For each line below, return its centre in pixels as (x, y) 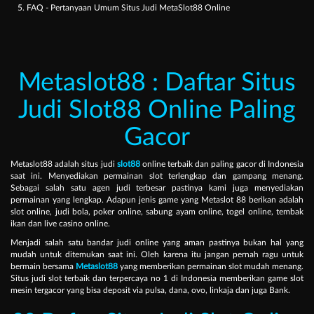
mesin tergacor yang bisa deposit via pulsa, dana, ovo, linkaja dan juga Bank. (150, 291)
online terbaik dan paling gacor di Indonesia (223, 164)
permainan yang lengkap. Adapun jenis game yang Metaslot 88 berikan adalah (157, 200)
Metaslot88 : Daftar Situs (157, 83)
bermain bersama (43, 267)
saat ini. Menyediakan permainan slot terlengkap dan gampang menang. (157, 176)
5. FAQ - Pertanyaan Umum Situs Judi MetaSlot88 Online (124, 8)
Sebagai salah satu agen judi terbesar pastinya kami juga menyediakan (157, 188)
